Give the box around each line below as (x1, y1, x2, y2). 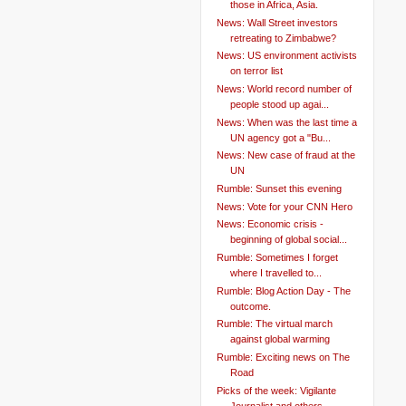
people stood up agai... (229, 98, 329, 110)
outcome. (229, 300, 271, 312)
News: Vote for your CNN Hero (216, 200, 353, 212)
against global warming (229, 333, 330, 345)
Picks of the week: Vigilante (216, 384, 336, 396)
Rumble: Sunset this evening (216, 182, 342, 194)
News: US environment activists (216, 50, 357, 62)
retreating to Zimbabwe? (229, 32, 336, 43)
